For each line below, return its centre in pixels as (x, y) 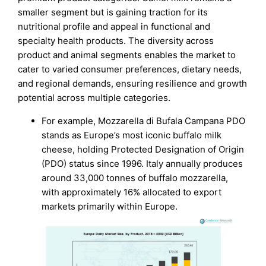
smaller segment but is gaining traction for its (113, 12)
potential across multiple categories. (94, 97)
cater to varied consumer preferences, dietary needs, (130, 69)
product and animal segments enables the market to (127, 55)
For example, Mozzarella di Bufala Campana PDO (144, 121)
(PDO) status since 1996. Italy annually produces (142, 163)
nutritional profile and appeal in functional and (114, 26)
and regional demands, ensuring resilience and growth (133, 83)
